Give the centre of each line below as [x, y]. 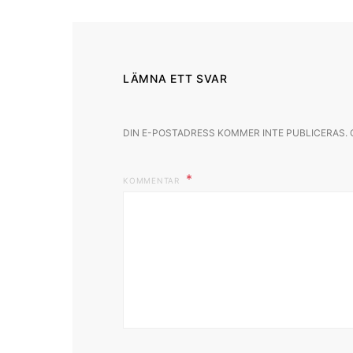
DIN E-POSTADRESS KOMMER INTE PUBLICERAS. [235, 133]
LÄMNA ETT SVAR [175, 79]
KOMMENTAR [153, 181]
